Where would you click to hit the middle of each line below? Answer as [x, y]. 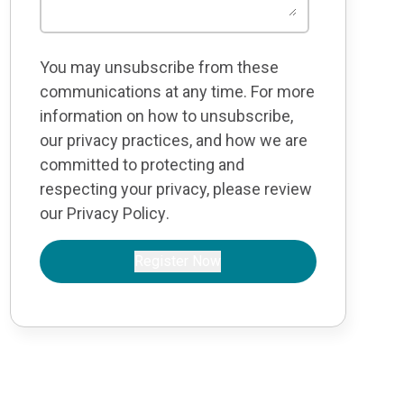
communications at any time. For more [177, 92]
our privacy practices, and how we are [173, 140]
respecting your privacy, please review [175, 189]
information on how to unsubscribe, [166, 116]
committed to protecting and [142, 165]
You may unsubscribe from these [159, 67]
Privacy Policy [116, 213]
